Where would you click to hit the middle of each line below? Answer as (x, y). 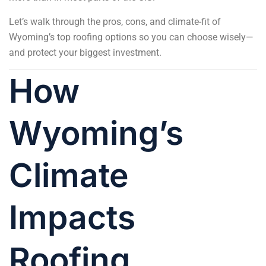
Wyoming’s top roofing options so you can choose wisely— (131, 37)
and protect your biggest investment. (85, 52)
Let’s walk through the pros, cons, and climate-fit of (115, 21)
